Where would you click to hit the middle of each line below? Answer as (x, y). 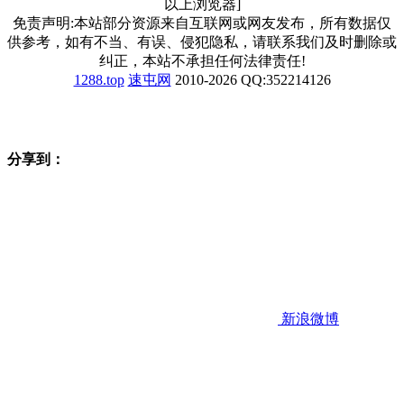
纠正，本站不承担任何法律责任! (202, 60)
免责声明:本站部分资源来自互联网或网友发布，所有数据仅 (202, 23)
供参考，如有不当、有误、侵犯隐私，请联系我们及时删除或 (202, 41)
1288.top (99, 79)
